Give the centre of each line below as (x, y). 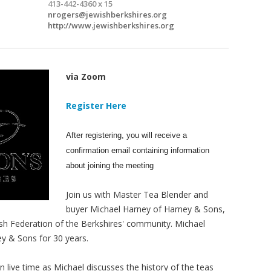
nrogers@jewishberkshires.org (107, 14)
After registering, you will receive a (127, 135)
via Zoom (86, 76)
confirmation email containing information (138, 150)
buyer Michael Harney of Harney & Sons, (146, 209)
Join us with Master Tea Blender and (137, 194)
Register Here (96, 105)
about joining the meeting (110, 165)
